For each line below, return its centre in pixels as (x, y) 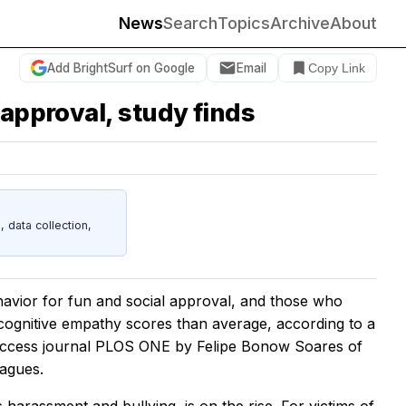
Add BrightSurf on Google (121, 68)
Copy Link (337, 68)
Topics (244, 23)
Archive (300, 23)
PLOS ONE (135, 347)
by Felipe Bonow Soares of (269, 347)
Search (190, 23)
